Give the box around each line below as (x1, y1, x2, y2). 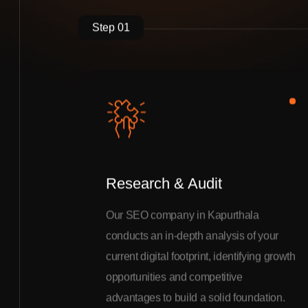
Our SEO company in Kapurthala (106, 211, 259, 223)
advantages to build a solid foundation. (106, 294, 285, 305)
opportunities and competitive (106, 273, 243, 285)
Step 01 (92, 23, 130, 35)
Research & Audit (106, 177, 222, 194)
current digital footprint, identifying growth (106, 252, 296, 264)
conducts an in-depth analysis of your (106, 232, 279, 243)
